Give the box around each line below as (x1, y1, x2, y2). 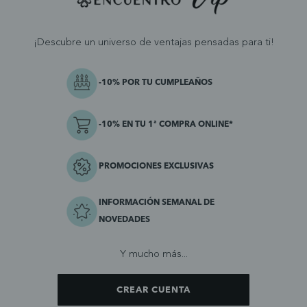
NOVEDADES (98, 215, 150, 224)
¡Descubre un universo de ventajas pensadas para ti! (33, 38, 274, 48)
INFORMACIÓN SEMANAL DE (98, 198, 214, 207)
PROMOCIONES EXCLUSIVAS (98, 162, 214, 171)
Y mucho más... (119, 249, 188, 260)
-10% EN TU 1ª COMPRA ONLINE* (98, 121, 233, 129)
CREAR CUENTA (116, 285, 191, 295)
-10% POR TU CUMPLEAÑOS (98, 79, 212, 87)
